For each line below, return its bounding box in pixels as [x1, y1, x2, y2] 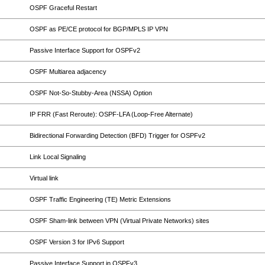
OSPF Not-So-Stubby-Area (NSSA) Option [30, 89, 152, 96]
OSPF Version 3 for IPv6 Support [30, 238, 124, 245]
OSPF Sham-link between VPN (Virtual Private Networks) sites [30, 217, 209, 224]
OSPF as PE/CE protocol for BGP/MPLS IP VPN [30, 25, 168, 33]
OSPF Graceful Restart [30, 4, 97, 11]
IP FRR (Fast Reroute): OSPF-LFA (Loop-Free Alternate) [30, 111, 193, 118]
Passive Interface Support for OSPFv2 [30, 47, 140, 54]
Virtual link [30, 174, 59, 182]
